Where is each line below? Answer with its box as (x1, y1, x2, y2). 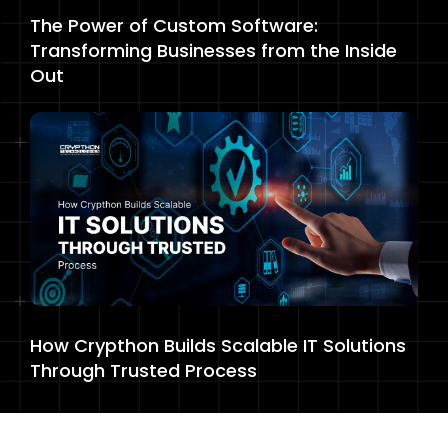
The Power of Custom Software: (30, 13, 318, 39)
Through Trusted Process (30, 358, 257, 384)
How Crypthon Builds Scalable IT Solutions (30, 333, 406, 359)
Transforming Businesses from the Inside (30, 38, 397, 64)
